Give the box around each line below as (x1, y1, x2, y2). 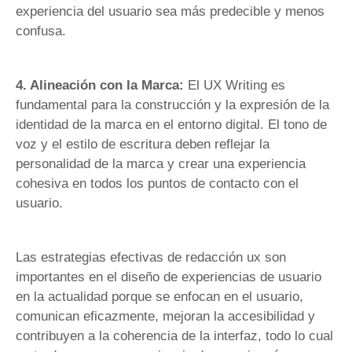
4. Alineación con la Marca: (16, 77, 188, 93)
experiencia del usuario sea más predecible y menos (16, 3, 324, 19)
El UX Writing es (188, 77, 285, 93)
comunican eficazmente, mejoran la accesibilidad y (16, 309, 315, 324)
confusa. (16, 23, 66, 38)
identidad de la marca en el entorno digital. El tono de (16, 116, 327, 132)
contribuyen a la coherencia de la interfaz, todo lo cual (16, 328, 333, 344)
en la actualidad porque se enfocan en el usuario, (16, 289, 303, 305)
